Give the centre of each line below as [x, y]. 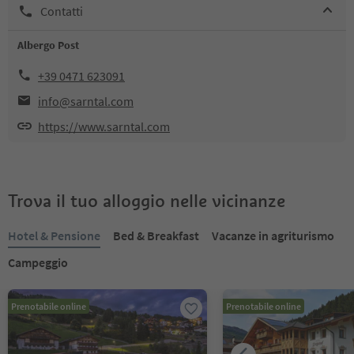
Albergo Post [48, 45]
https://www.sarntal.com [104, 126]
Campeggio [38, 262]
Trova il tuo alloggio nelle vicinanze [147, 201]
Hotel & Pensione [54, 235]
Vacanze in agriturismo [273, 235]
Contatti [62, 11]
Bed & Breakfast [156, 235]
